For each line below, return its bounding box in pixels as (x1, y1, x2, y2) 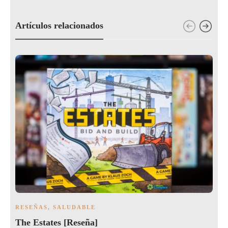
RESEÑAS (15, 204, 48, 211)
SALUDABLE (53, 204, 96, 211)
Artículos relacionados (15, 20, 103, 31)
